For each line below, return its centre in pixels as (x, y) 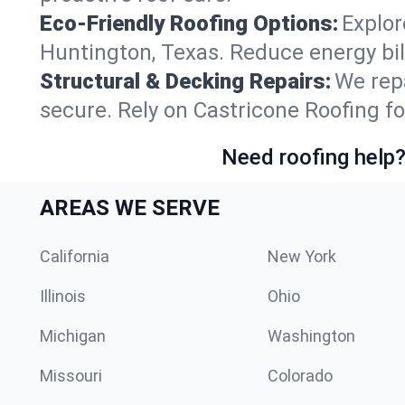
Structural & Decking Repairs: (185, 81)
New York (302, 256)
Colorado (300, 375)
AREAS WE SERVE (130, 207)
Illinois (63, 296)
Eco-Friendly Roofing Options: (189, 23)
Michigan (73, 335)
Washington (311, 335)
